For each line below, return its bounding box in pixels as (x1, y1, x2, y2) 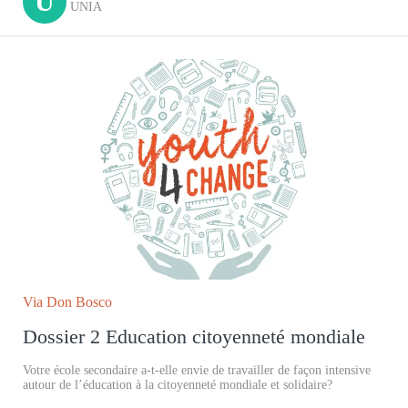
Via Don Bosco (23, 294, 112, 311)
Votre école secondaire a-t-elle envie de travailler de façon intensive (23, 363, 371, 378)
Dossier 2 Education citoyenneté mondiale (23, 325, 365, 349)
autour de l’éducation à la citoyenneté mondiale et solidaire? (23, 378, 332, 393)
